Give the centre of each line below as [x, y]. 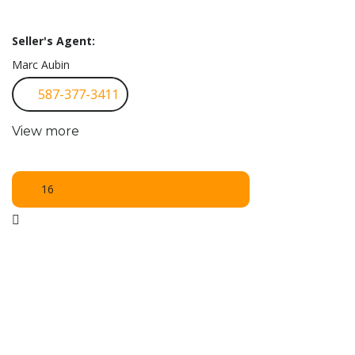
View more [46, 131]
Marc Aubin [41, 64]
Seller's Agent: [53, 40]
